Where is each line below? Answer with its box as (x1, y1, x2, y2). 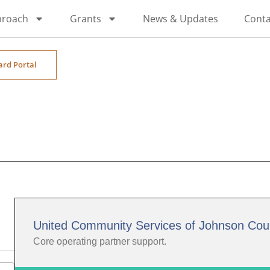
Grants (69, 12, 101, 25)
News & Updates (142, 12, 218, 25)
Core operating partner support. (33, 236, 166, 246)
